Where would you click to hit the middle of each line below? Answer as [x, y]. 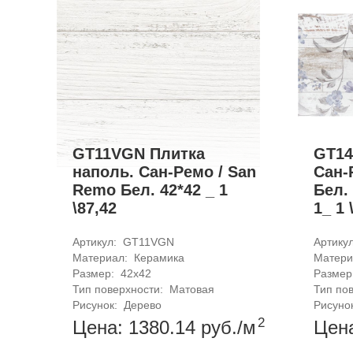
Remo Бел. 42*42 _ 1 [150, 190]
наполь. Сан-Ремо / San [164, 171]
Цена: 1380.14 [137, 327]
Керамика [159, 257]
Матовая [192, 289]
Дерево [143, 305]
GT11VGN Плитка [139, 153]
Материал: [102, 257]
